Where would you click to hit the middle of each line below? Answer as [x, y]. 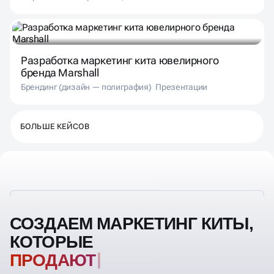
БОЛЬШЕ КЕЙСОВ [55, 127]
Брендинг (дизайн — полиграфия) [86, 87]
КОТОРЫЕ [52, 242]
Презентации [181, 87]
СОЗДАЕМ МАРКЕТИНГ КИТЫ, [131, 223]
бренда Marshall [60, 73]
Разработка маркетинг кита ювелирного [120, 61]
